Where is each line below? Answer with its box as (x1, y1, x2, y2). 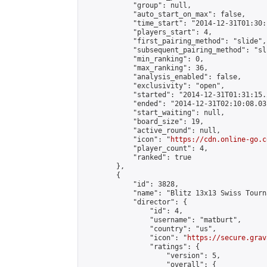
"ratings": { (83, 243, 200, 251)
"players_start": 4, (83, 28, 212, 36)
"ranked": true (83, 153, 191, 162)
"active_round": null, (83, 126, 221, 135)
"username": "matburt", (83, 216, 241, 224)
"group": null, (83, 1, 191, 10)
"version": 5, (83, 252, 221, 260)
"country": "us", (83, 225, 216, 233)
